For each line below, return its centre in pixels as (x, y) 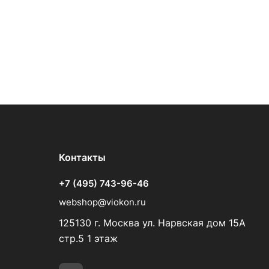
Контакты (82, 157)
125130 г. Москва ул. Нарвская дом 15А (152, 223)
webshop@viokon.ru (102, 202)
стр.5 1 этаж (88, 238)
